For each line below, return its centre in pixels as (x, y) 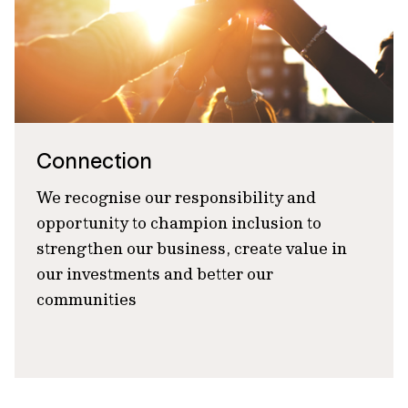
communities (87, 299)
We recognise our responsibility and (176, 197)
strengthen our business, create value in (192, 248)
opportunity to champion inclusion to (179, 223)
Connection (94, 161)
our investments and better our (155, 274)
